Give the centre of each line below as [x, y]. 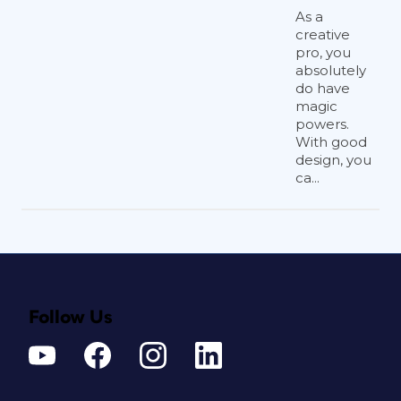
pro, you [323, 52]
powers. [322, 124]
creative [323, 34]
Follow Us [71, 317]
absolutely [331, 70]
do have [323, 88]
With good [331, 142]
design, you [333, 160]
